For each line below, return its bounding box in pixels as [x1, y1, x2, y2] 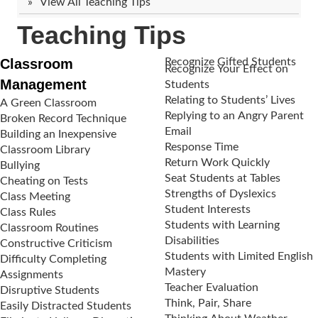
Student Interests [165, 204, 251, 215]
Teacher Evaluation [165, 282, 258, 293]
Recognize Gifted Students [165, 56, 296, 67]
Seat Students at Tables [165, 172, 280, 184]
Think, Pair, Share [165, 297, 251, 309]
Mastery [165, 266, 206, 278]
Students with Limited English [165, 251, 313, 262]
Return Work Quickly [165, 157, 270, 168]
